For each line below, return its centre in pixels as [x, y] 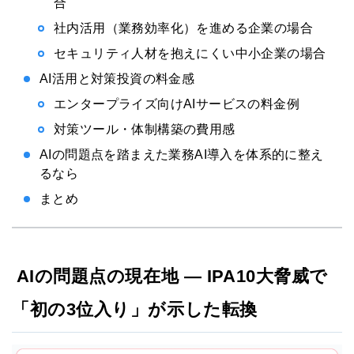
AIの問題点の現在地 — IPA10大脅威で [170, 277]
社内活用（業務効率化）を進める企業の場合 [183, 28]
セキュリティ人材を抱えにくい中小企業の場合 [190, 54]
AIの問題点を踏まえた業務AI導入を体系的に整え [182, 155]
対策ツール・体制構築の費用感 [145, 130]
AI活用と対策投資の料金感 [117, 79]
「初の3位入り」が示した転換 [135, 310]
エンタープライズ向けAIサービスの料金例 [177, 104]
